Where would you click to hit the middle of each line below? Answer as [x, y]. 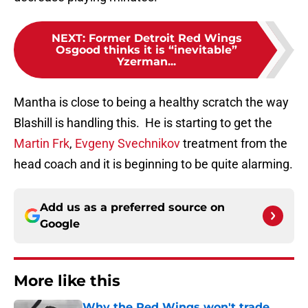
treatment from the [234, 144]
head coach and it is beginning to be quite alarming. [153, 164]
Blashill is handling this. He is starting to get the [143, 123]
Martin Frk [42, 144]
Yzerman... [146, 62]
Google [60, 224]
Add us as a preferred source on [132, 208]
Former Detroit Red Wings [165, 38]
